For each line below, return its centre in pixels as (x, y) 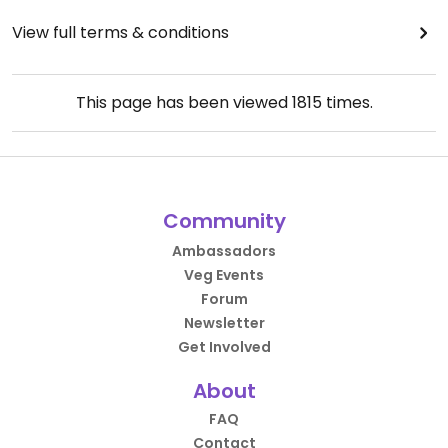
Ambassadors (224, 251)
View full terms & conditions (120, 32)
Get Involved (224, 347)
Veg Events (224, 275)
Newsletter (224, 323)
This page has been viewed (183, 102)
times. (347, 102)
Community (224, 221)
